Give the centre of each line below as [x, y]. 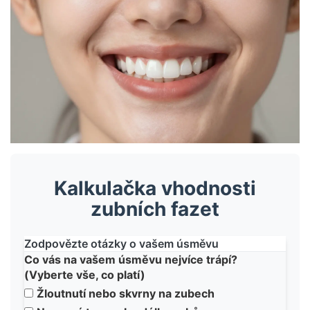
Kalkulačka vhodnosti [155, 189]
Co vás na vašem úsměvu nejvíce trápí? [131, 260]
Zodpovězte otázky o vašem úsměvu [121, 244]
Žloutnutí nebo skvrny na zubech [126, 294]
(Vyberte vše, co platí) [85, 275]
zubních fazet [155, 209]
